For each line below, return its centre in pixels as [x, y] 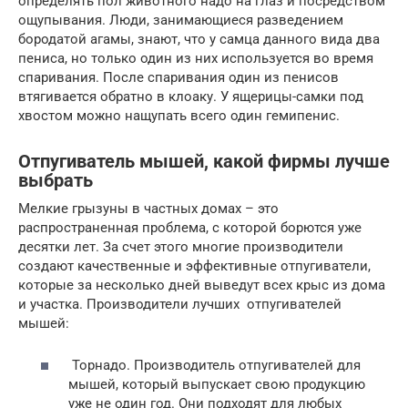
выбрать [56, 180]
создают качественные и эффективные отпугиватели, [194, 265]
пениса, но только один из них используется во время [196, 58]
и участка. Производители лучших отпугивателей [180, 304]
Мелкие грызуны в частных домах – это [148, 208]
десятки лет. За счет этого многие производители [181, 246]
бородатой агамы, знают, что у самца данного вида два [199, 39]
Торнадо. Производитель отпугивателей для [214, 365]
